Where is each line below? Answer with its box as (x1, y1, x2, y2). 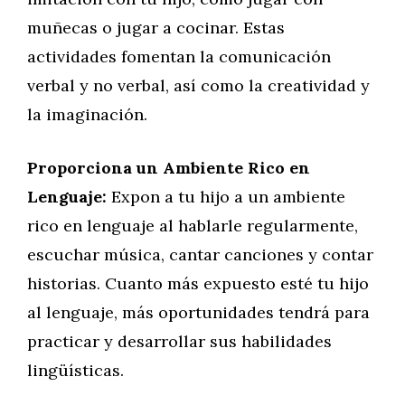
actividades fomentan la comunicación (27, 46, 331, 67)
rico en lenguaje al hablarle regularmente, (27, 215, 358, 236)
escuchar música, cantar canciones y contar (27, 244, 373, 265)
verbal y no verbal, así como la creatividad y (27, 75, 370, 96)
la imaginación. (27, 104, 147, 125)
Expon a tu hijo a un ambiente (107, 186, 345, 207)
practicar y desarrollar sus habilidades (27, 331, 332, 352)
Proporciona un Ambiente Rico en (27, 157, 310, 178)
